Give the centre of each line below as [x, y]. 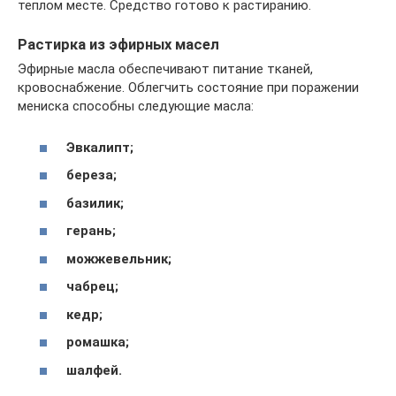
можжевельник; [119, 259]
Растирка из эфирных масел [118, 45]
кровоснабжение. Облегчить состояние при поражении [188, 88]
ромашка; [98, 343]
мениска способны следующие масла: [136, 107]
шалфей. [94, 370]
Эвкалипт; [100, 147]
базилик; [95, 203]
